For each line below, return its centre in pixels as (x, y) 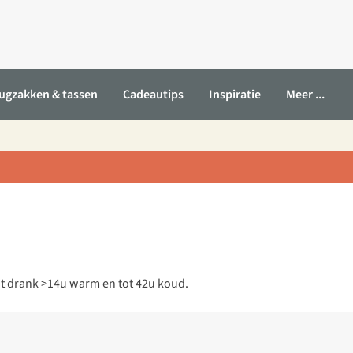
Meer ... (305, 95)
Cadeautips (153, 95)
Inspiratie (235, 95)
